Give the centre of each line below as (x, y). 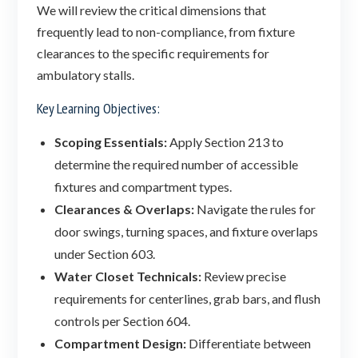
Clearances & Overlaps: (125, 209)
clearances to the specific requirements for (153, 53)
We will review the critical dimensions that (151, 10)
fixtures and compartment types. (143, 187)
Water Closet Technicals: (128, 276)
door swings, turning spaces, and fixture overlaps (187, 231)
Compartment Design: (121, 343)
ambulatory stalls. (86, 75)
